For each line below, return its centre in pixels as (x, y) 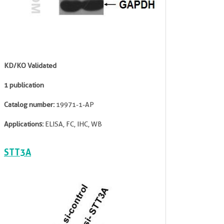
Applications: (24, 124)
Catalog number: (29, 104)
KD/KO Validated (30, 65)
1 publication (24, 85)
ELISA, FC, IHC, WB (73, 124)
